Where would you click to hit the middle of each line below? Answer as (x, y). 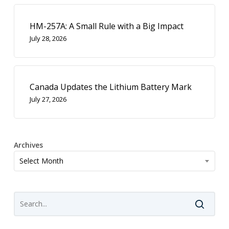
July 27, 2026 (48, 99)
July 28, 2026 (48, 38)
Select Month (41, 161)
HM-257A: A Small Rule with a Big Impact (106, 26)
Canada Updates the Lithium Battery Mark (110, 87)
